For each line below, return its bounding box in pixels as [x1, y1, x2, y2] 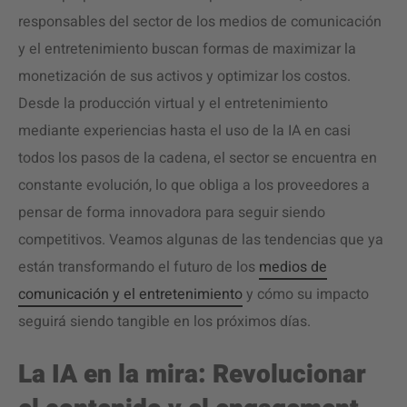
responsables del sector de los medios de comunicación [18, 11, 382, 33]
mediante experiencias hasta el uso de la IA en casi [18, 120, 351, 142]
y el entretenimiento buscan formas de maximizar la [18, 38, 356, 60]
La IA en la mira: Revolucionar [18, 356, 366, 393]
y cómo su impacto [243, 283, 369, 305]
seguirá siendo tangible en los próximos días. [18, 311, 311, 333]
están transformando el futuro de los [18, 256, 259, 278]
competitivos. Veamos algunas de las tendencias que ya [18, 229, 383, 251]
